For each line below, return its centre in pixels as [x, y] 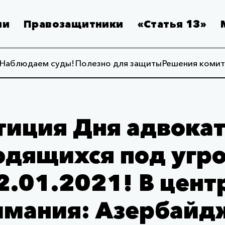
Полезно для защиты [118, 63]
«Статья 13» [172, 24]
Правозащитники [74, 24]
